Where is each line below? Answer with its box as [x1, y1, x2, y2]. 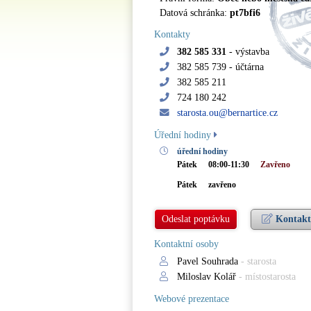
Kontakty [154, 29, 190, 40]
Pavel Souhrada [177, 256, 238, 267]
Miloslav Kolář [177, 271, 236, 282]
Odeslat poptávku [162, 214, 230, 224]
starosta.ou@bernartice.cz [177, 108, 278, 118]
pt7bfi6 [230, 8, 260, 18]
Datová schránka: [160, 8, 230, 18]
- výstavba [226, 47, 269, 57]
